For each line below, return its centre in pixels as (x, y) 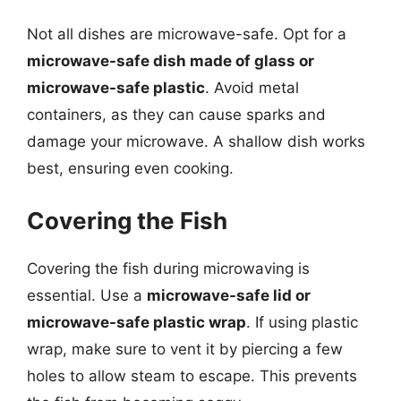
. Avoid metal (252, 88)
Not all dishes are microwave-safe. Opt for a (187, 34)
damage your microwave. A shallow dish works (196, 141)
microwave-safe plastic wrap (137, 322)
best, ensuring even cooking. (130, 168)
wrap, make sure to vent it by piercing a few (185, 349)
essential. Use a (87, 295)
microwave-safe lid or (229, 295)
